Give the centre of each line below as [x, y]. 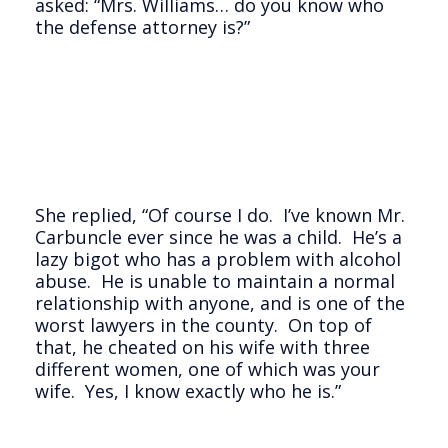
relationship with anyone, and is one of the [220, 303]
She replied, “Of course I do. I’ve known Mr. [220, 215]
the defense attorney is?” [142, 27]
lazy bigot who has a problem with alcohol [218, 259]
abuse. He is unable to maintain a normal [215, 281]
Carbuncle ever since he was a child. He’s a [218, 237]
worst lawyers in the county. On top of [203, 325]
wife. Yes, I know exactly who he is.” [188, 391]
